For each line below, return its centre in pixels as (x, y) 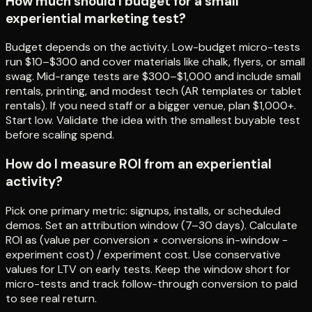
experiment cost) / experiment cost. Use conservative (143, 254)
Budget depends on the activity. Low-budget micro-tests (153, 47)
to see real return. (51, 298)
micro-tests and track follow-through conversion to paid (151, 283)
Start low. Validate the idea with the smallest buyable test (153, 120)
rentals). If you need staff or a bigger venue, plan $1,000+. (151, 106)
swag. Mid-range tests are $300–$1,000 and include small (153, 77)
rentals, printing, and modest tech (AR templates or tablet (154, 91)
